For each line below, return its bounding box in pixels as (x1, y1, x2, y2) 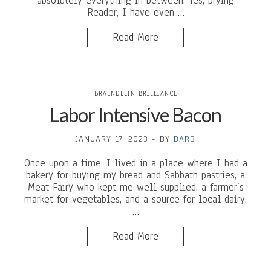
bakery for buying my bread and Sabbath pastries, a (26, 168, 245, 182)
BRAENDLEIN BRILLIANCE (94, 89, 177, 98)
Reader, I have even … (87, 5, 184, 19)
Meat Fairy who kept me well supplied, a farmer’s (27, 180, 244, 194)
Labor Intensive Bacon (50, 103, 221, 126)
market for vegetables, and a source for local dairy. (24, 192, 247, 206)
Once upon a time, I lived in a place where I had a (24, 156, 247, 170)
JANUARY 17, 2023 (76, 133, 148, 145)
